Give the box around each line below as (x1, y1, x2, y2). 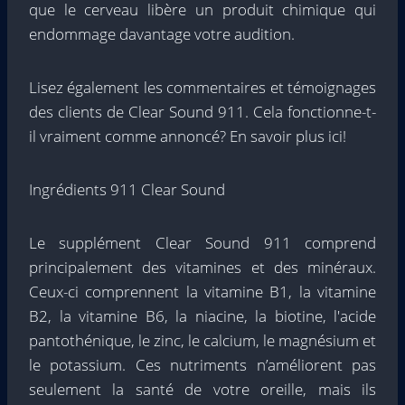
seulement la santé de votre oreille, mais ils (29, 379, 376, 400)
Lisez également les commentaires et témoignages (29, 77, 376, 98)
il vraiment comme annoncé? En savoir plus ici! (29, 126, 346, 146)
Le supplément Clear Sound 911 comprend (29, 232, 376, 253)
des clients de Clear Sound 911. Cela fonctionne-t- (29, 101, 376, 122)
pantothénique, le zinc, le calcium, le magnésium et (29, 330, 376, 351)
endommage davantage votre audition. (29, 24, 295, 44)
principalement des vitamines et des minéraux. (29, 257, 376, 278)
